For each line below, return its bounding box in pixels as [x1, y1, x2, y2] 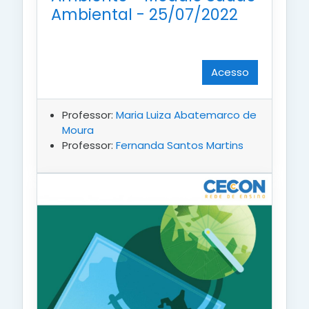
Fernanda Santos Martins [116, 137, 243, 152]
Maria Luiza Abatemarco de [116, 107, 257, 122]
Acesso [211, 64, 249, 79]
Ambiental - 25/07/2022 [51, 3, 238, 26]
